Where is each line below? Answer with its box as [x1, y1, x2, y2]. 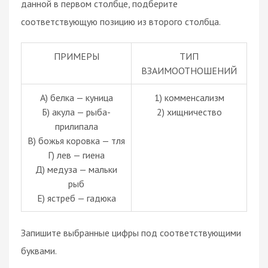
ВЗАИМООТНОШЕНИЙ [141, 64, 237, 77]
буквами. [21, 244, 57, 257]
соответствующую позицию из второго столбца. [21, 15, 221, 28]
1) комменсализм [154, 91, 224, 103]
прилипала [54, 120, 98, 132]
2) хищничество [156, 105, 222, 118]
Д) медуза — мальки [35, 163, 117, 175]
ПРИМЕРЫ [53, 50, 99, 62]
